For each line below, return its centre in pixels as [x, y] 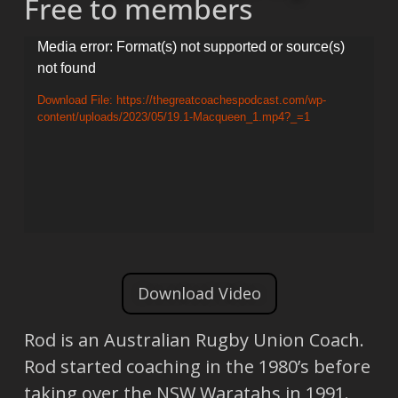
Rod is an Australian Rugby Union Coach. [194, 340]
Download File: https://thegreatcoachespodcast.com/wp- [181, 100]
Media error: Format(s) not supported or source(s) [191, 46]
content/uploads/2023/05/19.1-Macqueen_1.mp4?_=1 [173, 117]
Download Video [199, 293]
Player [48, 75]
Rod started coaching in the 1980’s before [197, 367]
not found [66, 68]
